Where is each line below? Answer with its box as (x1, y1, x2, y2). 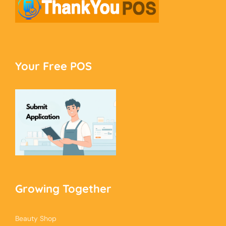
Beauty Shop (15, 213, 56, 223)
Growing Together (15, 181, 111, 196)
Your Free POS (15, 59, 92, 74)
